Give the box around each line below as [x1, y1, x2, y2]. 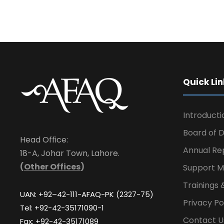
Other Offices [24, 161, 80, 173]
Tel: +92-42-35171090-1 [20, 202, 104, 213]
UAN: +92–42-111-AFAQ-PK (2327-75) [20, 189, 153, 200]
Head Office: [20, 134, 68, 146]
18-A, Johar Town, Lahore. [20, 147, 119, 159]
